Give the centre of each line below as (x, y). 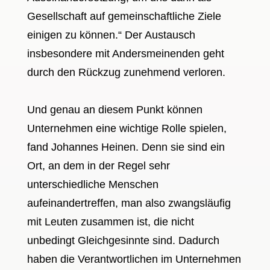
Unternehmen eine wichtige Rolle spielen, (127, 128)
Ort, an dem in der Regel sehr (98, 165)
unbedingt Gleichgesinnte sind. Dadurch (123, 240)
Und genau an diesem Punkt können (115, 109)
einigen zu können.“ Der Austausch (111, 35)
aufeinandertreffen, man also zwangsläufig (129, 203)
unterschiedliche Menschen (93, 184)
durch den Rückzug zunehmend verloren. (126, 72)
